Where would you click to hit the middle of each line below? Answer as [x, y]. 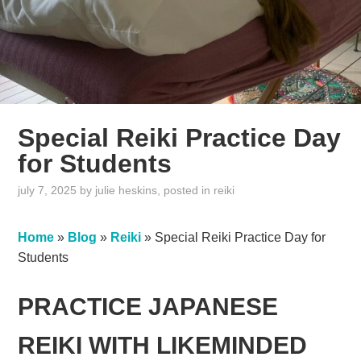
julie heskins [127, 191]
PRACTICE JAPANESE [148, 307]
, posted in [186, 191]
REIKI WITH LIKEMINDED [163, 346]
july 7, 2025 [48, 191]
